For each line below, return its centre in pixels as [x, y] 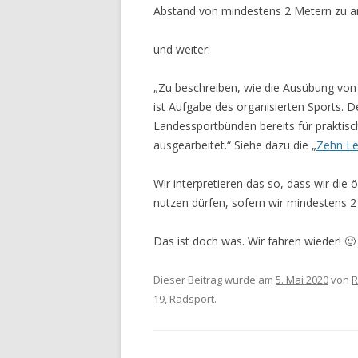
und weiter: [182, 50]
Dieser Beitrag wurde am [215, 280]
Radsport [192, 299]
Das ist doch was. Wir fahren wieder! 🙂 [255, 241]
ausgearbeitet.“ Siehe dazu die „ [235, 145]
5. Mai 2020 [302, 280]
